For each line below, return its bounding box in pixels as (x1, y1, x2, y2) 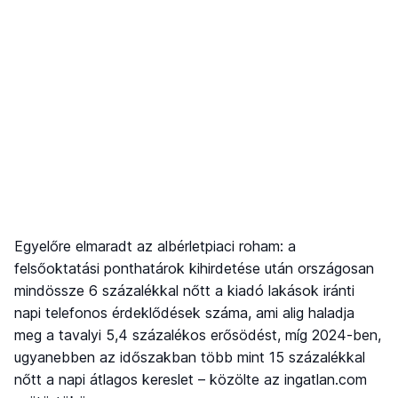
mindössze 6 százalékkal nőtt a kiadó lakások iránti (14, 282, 354, 300)
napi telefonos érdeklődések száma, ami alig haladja (14, 304, 354, 322)
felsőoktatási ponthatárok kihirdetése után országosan (14, 259, 374, 278)
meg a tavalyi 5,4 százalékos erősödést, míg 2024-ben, (14, 326, 381, 345)
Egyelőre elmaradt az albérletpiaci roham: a (14, 237, 296, 256)
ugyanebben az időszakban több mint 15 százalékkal (14, 348, 365, 367)
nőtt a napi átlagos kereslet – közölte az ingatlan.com (14, 370, 367, 389)
